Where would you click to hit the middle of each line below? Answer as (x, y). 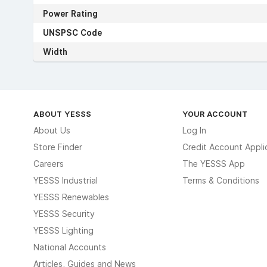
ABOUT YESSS (62, 114)
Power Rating (70, 13)
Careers (49, 164)
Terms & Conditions (221, 180)
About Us (52, 130)
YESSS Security (64, 214)
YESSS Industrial (66, 180)
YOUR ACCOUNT (215, 114)
